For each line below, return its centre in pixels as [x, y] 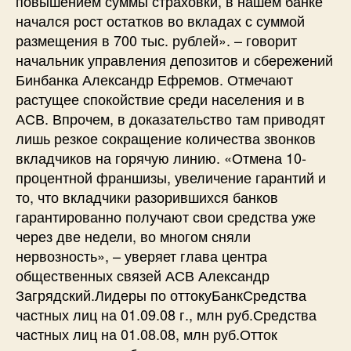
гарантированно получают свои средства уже [166, 216]
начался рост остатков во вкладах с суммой [160, 20]
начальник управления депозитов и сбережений [174, 59]
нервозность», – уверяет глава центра [141, 255]
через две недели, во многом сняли [133, 235]
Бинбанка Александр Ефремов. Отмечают [154, 79]
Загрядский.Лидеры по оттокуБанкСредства [161, 294]
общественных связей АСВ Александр [143, 275]
